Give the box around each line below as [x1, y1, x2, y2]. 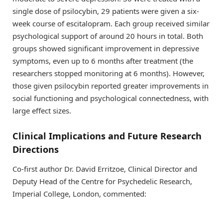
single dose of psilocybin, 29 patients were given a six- [12, 6, 199, 16]
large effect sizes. [12, 106, 71, 116]
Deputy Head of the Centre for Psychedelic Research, [12, 176, 192, 187]
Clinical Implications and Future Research [12, 129, 202, 142]
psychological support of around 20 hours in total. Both [12, 31, 203, 41]
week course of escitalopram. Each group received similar [12, 18, 210, 29]
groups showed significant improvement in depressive [12, 43, 199, 54]
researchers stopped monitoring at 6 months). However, [12, 68, 205, 79]
